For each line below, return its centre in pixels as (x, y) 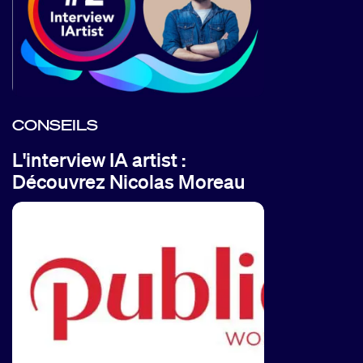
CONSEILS (55, 124)
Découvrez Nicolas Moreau (128, 181)
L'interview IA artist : (98, 159)
